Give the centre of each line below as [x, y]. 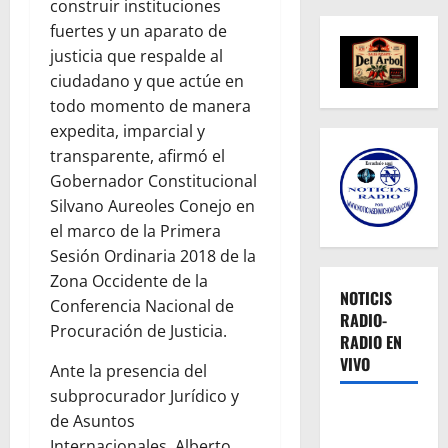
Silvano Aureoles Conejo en [152, 206]
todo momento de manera [150, 106]
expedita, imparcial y [127, 131]
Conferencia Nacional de [142, 306]
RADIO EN [370, 342]
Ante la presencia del [128, 371]
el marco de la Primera [135, 231]
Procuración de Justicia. [138, 331]
